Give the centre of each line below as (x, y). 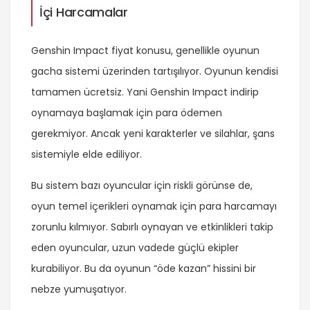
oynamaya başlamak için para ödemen (127, 112)
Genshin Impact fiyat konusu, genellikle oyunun (145, 50)
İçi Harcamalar (84, 12)
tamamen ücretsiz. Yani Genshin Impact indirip (145, 92)
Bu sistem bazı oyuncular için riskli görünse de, (142, 185)
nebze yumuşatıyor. (79, 289)
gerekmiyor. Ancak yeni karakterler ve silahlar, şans (153, 133)
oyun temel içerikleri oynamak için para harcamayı (154, 206)
